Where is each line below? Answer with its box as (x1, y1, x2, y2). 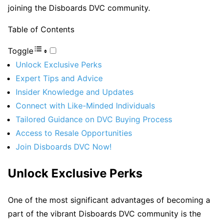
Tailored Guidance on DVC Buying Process (16, 114, 172, 124)
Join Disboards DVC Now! (16, 141, 111, 152)
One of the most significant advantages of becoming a (8, 195, 210, 205)
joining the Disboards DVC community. (8, 2, 150, 13)
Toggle (8, 45, 33, 56)
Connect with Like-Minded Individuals (16, 100, 155, 110)
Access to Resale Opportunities (16, 128, 132, 138)
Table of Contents (8, 24, 74, 34)
